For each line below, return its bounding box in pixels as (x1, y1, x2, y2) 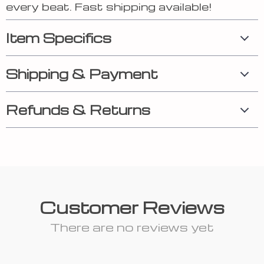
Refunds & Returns (6, 101, 150, 118)
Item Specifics (6, 29, 111, 47)
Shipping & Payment (6, 65, 158, 82)
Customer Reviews (39, 196, 225, 219)
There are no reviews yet (50, 219, 214, 235)
